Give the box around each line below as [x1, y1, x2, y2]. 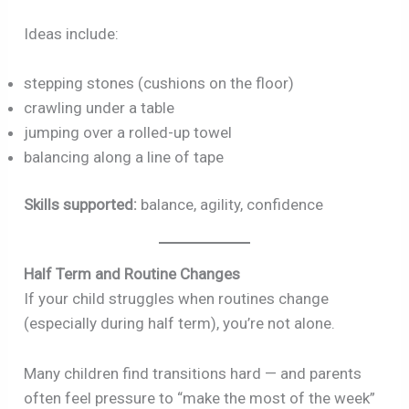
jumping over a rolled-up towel [24, 122, 233, 142]
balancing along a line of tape [24, 147, 225, 166]
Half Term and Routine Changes [24, 265, 241, 284]
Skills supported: [24, 195, 138, 215]
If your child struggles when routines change [24, 289, 330, 309]
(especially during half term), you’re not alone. [24, 314, 336, 333]
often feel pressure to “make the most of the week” [24, 388, 376, 407]
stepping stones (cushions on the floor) [24, 73, 295, 92]
